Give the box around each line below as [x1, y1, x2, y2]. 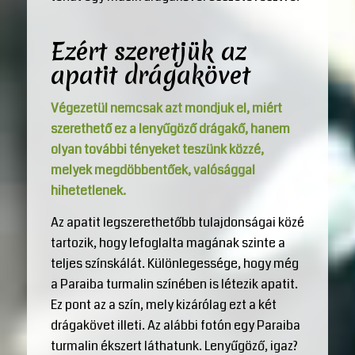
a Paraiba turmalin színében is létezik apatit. [50, 274, 298, 293]
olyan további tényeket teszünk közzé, [50, 140, 264, 159]
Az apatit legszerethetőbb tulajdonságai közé [50, 212, 304, 231]
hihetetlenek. [50, 181, 126, 200]
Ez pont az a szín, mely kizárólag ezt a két [50, 295, 277, 314]
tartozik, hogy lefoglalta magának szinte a [50, 233, 285, 252]
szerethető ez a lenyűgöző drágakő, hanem [50, 120, 290, 139]
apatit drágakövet [50, 59, 250, 92]
